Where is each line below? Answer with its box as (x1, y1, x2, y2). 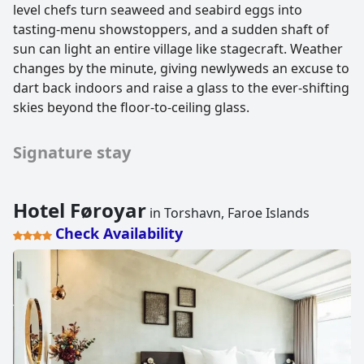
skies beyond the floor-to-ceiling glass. (13, 98, 249, 117)
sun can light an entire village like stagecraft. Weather (13, 40, 343, 58)
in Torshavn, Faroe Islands (146, 204, 310, 223)
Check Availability (55, 223, 183, 244)
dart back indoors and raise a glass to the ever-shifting (13, 79, 349, 97)
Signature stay (13, 141, 131, 164)
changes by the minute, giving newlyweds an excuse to (13, 59, 349, 78)
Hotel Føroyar (13, 197, 146, 224)
